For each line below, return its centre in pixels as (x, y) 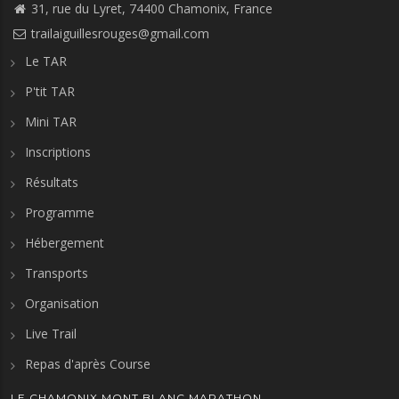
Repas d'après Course (88, 364)
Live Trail (51, 334)
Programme (60, 213)
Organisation (62, 304)
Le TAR (46, 61)
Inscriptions (58, 152)
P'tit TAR (50, 92)
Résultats (52, 183)
